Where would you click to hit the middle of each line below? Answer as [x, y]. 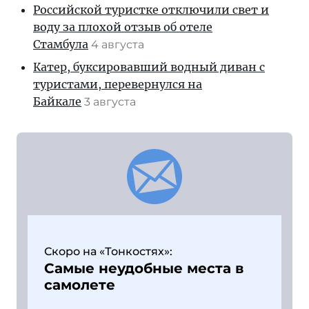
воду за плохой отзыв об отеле [123, 27]
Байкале [57, 101]
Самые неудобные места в [144, 268]
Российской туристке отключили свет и [151, 9]
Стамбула [61, 44]
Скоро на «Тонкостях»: [108, 251]
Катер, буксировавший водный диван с [149, 67]
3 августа [111, 101]
